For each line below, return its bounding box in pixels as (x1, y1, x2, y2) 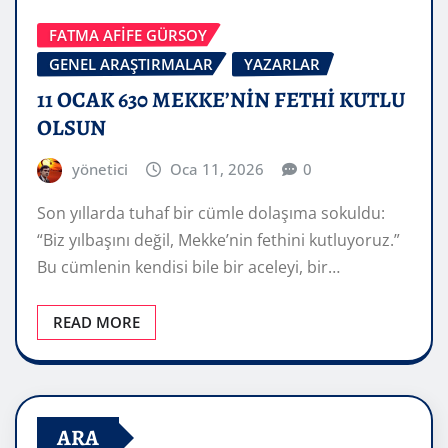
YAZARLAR (244, 53, 320, 74)
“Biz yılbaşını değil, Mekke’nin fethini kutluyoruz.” (37, 228, 400, 251)
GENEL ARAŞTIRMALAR (49, 53, 213, 74)
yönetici (71, 159, 128, 180)
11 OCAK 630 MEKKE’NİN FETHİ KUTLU (37, 85, 405, 116)
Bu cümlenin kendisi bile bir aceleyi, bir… (37, 255, 340, 278)
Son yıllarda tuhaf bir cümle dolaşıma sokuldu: (37, 201, 385, 224)
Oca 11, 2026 (170, 159, 265, 180)
